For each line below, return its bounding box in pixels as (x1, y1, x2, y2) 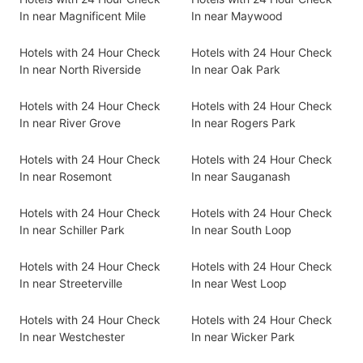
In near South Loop (191, 223, 292, 237)
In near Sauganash (191, 169, 290, 183)
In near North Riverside (19, 62, 141, 76)
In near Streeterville (19, 276, 122, 290)
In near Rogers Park (191, 116, 296, 130)
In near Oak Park (191, 62, 280, 76)
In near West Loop (191, 276, 287, 290)
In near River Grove (19, 116, 121, 130)
